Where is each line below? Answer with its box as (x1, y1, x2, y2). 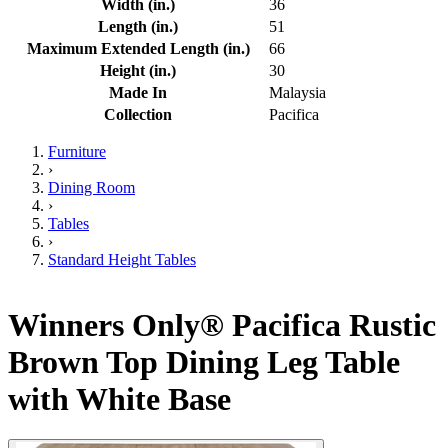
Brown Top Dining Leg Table (8, 343, 400, 380)
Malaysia (269, 84, 326, 102)
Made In (109, 84, 167, 102)
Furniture (48, 143, 106, 161)
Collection (104, 106, 172, 124)
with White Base (8, 380, 231, 417)
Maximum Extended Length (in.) (26, 40, 250, 58)
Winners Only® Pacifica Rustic (8, 306, 436, 343)
